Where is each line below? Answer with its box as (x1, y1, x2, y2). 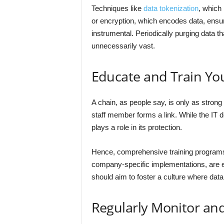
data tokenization (143, 4, 198, 12)
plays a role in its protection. (91, 123, 182, 131)
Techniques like (91, 4, 143, 12)
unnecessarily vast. (91, 41, 155, 50)
